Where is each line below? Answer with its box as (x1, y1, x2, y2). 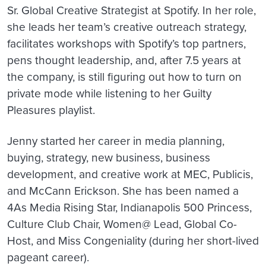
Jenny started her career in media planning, (7, 132, 224, 149)
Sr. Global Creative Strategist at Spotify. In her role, (7, 2, 256, 18)
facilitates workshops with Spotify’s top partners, (7, 35, 246, 52)
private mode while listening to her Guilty (7, 85, 211, 102)
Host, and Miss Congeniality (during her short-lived (7, 232, 259, 249)
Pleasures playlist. (7, 102, 95, 118)
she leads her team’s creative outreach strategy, (7, 18, 246, 35)
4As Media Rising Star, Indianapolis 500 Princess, (7, 199, 252, 216)
